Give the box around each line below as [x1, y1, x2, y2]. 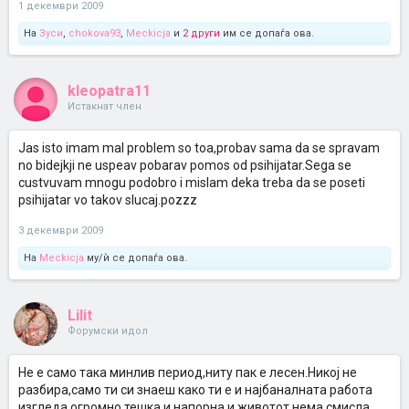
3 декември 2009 [18, 225, 103, 236]
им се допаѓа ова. [220, 27, 314, 39]
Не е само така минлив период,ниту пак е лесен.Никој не [18, 365, 357, 380]
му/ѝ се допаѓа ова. [84, 252, 187, 264]
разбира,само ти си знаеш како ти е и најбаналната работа [18, 383, 372, 397]
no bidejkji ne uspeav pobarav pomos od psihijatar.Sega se [18, 158, 351, 173]
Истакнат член [68, 100, 142, 112]
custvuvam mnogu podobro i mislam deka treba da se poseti [18, 175, 365, 190]
